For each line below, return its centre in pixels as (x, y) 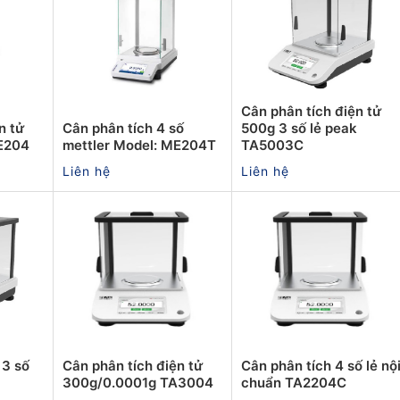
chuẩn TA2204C (294, 382)
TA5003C (272, 145)
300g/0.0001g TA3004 (138, 382)
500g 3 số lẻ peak (299, 128)
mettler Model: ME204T (139, 145)
